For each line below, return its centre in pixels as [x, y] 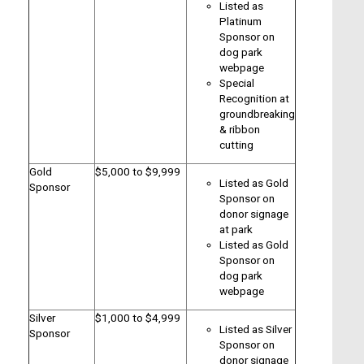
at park [236, 229]
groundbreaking [257, 113]
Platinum [240, 21]
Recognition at [254, 98]
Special [237, 82]
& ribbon [240, 129]
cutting [236, 144]
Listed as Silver [256, 329]
